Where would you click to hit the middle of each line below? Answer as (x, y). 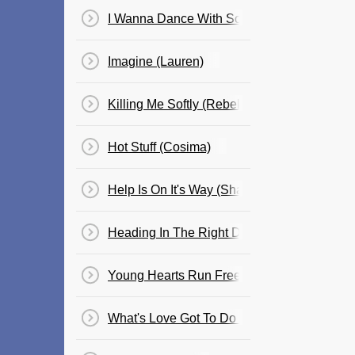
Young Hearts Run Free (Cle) (190, 275)
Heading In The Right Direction (195, 233)
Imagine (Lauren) (156, 61)
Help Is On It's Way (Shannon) (192, 190)
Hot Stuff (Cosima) (159, 147)
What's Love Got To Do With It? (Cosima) (222, 318)
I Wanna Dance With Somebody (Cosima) (225, 19)
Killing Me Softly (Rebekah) (185, 104)
